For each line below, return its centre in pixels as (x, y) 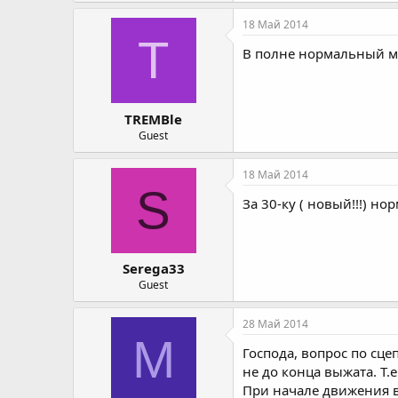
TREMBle (153, 119)
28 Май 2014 (275, 324)
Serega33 (153, 268)
